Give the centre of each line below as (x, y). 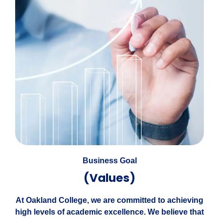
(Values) (109, 178)
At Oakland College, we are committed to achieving (109, 200)
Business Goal (109, 161)
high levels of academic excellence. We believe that (109, 212)
